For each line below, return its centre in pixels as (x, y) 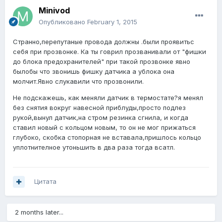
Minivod (54, 11)
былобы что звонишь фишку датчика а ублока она (94, 72)
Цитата (45, 182)
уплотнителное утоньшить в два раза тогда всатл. (94, 147)
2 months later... (39, 212)
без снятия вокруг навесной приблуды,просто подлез (99, 108)
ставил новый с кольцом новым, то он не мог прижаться (104, 128)
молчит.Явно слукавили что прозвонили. (78, 82)
